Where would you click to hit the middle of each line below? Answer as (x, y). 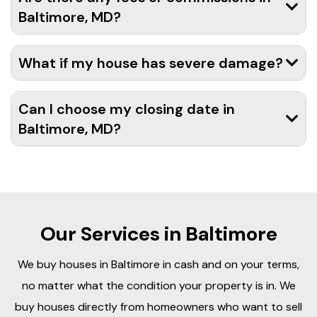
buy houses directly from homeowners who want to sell (158, 307)
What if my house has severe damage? (151, 63)
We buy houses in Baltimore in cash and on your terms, (158, 265)
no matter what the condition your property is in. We (158, 286)
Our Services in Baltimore (158, 234)
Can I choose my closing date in (127, 109)
